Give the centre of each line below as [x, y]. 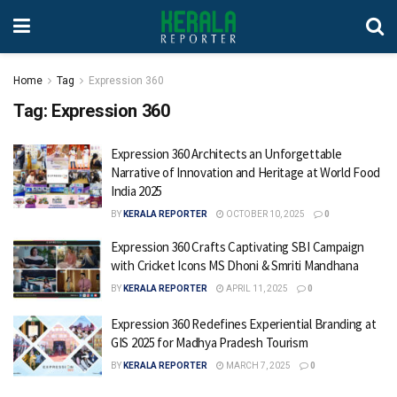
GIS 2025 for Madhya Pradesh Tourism [210, 342]
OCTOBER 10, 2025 [265, 214]
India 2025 [137, 191]
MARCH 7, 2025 [257, 365]
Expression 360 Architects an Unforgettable [226, 154]
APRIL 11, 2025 [256, 288]
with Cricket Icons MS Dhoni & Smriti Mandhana [235, 265]
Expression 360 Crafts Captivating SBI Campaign [238, 247]
